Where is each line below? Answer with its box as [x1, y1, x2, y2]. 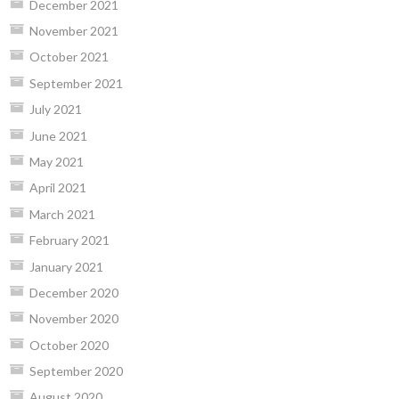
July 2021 [28, 102, 82, 118]
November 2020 [28, 311, 118, 327]
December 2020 [28, 284, 118, 300]
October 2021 [28, 49, 109, 65]
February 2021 [28, 232, 110, 248]
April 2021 [28, 180, 86, 196]
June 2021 [28, 127, 87, 143]
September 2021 [28, 75, 123, 91]
